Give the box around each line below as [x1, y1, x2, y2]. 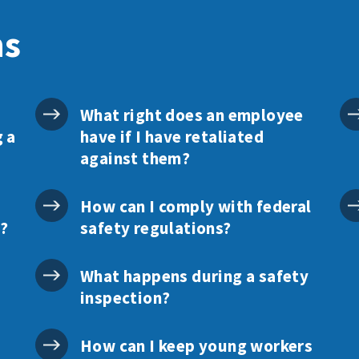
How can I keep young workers [79, 335, 313, 357]
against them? [79, 147, 191, 169]
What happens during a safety [79, 265, 309, 287]
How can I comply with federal [79, 196, 312, 217]
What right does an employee [79, 104, 304, 126]
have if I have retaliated [79, 126, 264, 147]
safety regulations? [79, 217, 232, 239]
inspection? [79, 287, 171, 309]
